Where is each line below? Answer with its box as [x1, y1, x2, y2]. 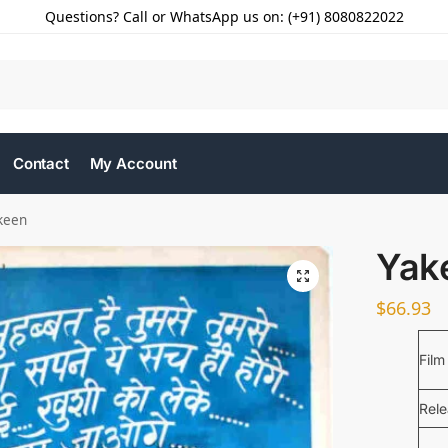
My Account [89, 154, 177, 173]
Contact [12, 154, 70, 173]
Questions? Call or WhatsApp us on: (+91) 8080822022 [44, 7, 404, 26]
